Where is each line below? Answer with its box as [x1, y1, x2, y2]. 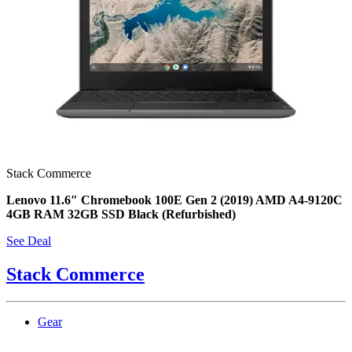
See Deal [6, 234, 51, 248]
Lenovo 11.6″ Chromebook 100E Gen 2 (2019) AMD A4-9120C [6, 193, 343, 207]
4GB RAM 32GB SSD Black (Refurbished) [6, 207, 236, 222]
